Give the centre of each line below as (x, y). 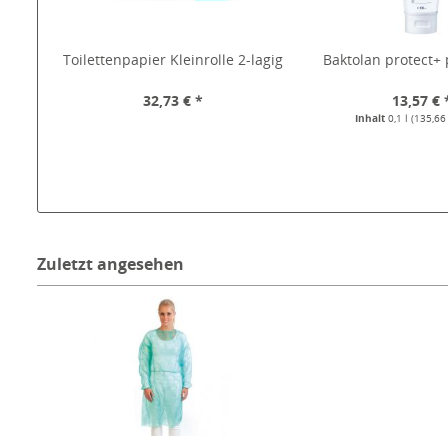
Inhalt (372, 118)
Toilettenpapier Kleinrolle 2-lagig (172, 60)
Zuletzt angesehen (110, 264)
